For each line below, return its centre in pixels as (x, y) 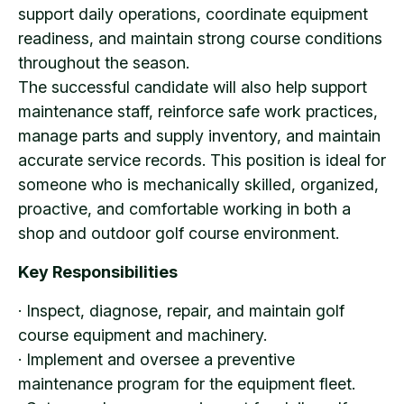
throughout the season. (104, 62)
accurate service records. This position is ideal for (202, 160)
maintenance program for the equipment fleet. (187, 383)
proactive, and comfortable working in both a (184, 208)
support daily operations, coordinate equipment (193, 14)
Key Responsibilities (98, 271)
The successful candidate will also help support (193, 87)
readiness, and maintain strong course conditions (200, 38)
